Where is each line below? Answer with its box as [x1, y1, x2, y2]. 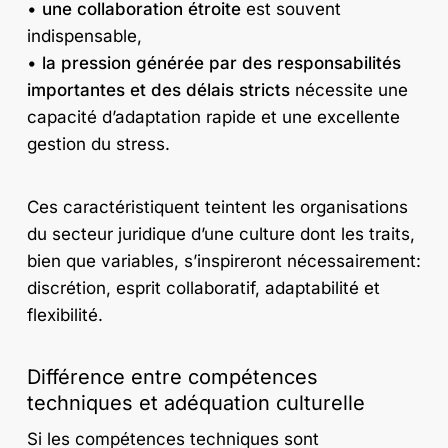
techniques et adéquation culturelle [26, 391, 365, 416]
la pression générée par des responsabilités [41, 53, 401, 74]
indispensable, [26, 26, 142, 47]
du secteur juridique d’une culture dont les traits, [26, 223, 415, 244]
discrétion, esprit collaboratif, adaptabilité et [26, 277, 380, 298]
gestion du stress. [26, 134, 170, 155]
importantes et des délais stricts [26, 80, 290, 101]
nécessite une [289, 80, 408, 101]
